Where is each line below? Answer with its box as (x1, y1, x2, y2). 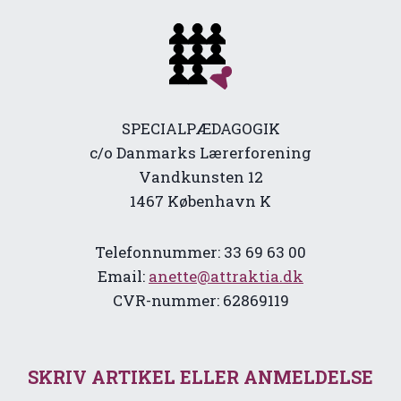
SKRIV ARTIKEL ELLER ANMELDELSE (28, 365, 373, 389)
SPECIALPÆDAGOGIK (121, 118, 280, 140)
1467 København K (130, 191, 271, 212)
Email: (98, 266, 149, 287)
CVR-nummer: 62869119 (112, 290, 289, 311)
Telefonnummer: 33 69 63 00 (95, 242, 306, 263)
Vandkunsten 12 (138, 166, 263, 188)
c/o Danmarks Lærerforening (90, 142, 311, 164)
